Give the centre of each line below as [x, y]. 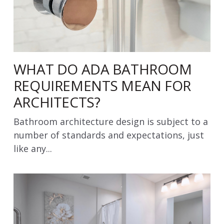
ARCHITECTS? [57, 102]
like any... [32, 149]
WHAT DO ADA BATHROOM [102, 69]
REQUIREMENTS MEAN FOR [102, 86]
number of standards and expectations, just [108, 135]
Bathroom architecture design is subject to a [110, 122]
